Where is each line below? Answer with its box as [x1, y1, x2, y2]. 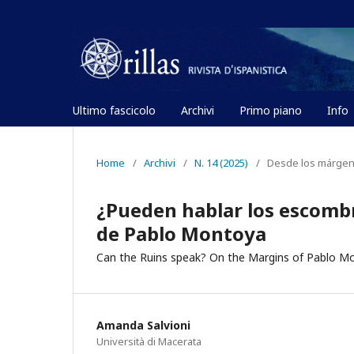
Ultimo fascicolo [73, 102, 156, 118]
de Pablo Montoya [96, 220, 266, 247]
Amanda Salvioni [96, 317, 190, 333]
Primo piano [239, 102, 302, 118]
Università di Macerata [96, 333, 201, 348]
